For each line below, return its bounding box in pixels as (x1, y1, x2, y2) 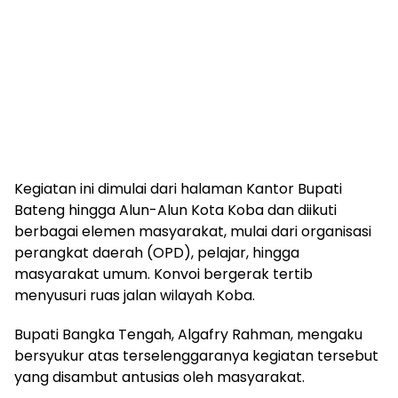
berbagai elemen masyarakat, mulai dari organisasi (14, 220, 371, 242)
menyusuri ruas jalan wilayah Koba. (14, 284, 255, 306)
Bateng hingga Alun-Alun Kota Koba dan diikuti (14, 199, 337, 220)
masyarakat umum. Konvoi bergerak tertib (14, 263, 313, 284)
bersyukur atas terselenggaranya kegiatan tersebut (14, 345, 378, 366)
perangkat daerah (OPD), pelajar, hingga (14, 242, 299, 263)
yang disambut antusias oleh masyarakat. (14, 366, 305, 387)
